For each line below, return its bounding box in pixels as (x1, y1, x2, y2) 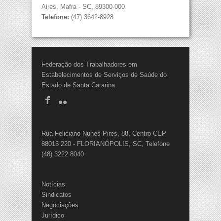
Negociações (41, 201, 78, 209)
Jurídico (41, 212, 64, 220)
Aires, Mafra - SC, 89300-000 (41, 3, 125, 11)
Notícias (41, 181, 65, 188)
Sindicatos (41, 191, 72, 199)
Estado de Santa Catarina (41, 81, 115, 89)
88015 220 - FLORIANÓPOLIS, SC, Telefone (41, 140, 170, 148)
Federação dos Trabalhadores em (41, 61, 137, 69)
